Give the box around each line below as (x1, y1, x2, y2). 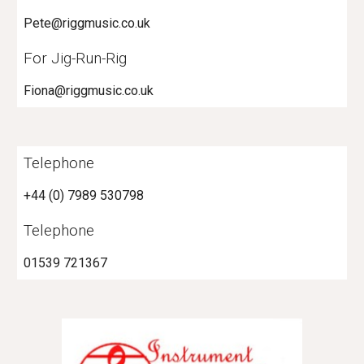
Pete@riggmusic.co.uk (24, 15, 151, 31)
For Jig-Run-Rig (24, 49, 128, 67)
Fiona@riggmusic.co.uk (24, 83, 154, 98)
